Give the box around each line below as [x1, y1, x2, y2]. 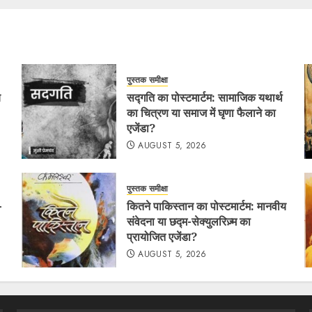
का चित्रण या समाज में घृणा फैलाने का [126, 104, 276, 120]
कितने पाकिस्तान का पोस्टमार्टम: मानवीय [126, 198, 286, 214]
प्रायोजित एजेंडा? [126, 228, 197, 244]
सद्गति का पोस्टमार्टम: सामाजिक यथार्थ [126, 89, 283, 105]
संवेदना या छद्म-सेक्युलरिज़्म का [126, 213, 251, 229]
